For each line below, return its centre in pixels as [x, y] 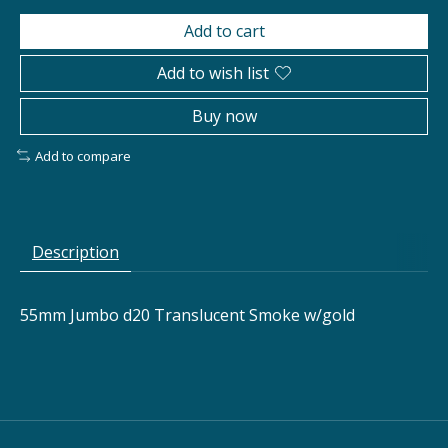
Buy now [224, 115]
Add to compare [82, 155]
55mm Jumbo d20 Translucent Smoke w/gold [187, 315]
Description [75, 252]
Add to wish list [213, 72]
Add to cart [224, 30]
